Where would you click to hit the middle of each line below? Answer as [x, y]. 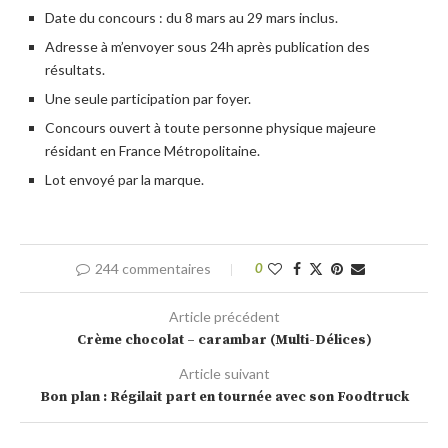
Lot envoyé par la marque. [124, 179]
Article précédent [224, 316]
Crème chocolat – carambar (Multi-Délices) [224, 339]
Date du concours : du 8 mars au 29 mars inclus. [191, 17]
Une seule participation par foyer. [148, 98]
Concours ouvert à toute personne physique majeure [210, 127]
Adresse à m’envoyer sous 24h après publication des [207, 46]
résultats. [75, 69]
